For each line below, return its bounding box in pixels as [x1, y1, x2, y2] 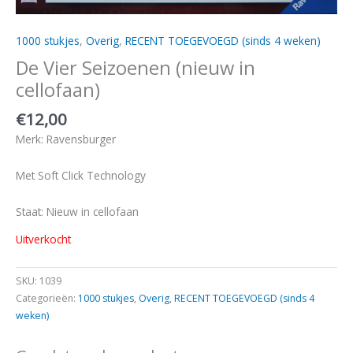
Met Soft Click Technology [16, 167, 146, 183]
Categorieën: [16, 292, 78, 306]
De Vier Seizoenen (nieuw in [16, 54, 255, 80]
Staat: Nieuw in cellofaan [16, 203, 139, 219]
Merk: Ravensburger [16, 131, 116, 147]
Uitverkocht [16, 232, 71, 247]
